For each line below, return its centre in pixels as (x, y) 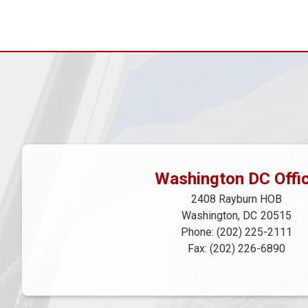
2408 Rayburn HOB (236, 199)
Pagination (61, 13)
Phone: (199, 232)
